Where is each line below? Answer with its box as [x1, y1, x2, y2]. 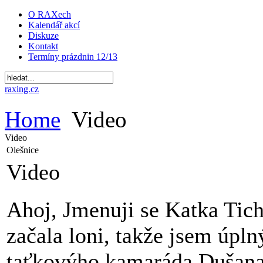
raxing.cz [5, 84, 39, 94]
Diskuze [28, 31, 59, 41]
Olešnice [6, 144, 39, 155]
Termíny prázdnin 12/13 [28, 52, 117, 62]
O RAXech [28, 9, 71, 19]
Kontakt [28, 41, 58, 51]
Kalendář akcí [28, 20, 80, 30]
